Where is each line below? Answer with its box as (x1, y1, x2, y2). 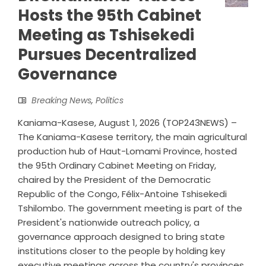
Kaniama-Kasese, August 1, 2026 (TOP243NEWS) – (18, 116, 237, 129)
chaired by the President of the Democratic (18, 173, 211, 186)
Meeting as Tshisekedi (18, 24, 194, 46)
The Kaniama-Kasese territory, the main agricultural (18, 131, 247, 144)
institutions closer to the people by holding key (18, 245, 225, 258)
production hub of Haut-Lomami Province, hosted (18, 145, 237, 158)
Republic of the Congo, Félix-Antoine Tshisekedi (18, 188, 227, 201)
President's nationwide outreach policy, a (18, 216, 199, 229)
